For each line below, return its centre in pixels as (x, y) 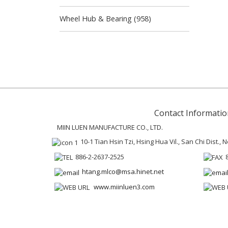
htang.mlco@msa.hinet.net (123, 172)
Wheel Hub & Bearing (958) (105, 19)
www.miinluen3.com (124, 187)
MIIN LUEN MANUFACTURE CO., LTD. (110, 127)
